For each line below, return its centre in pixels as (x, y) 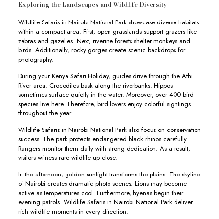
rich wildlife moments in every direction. (73, 211)
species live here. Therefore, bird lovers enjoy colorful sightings (104, 104)
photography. (36, 59)
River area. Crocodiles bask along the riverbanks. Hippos (95, 85)
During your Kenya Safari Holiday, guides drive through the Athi (105, 76)
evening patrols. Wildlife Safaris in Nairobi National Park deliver (105, 202)
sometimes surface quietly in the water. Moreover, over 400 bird (106, 95)
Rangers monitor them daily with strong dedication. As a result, (104, 148)
